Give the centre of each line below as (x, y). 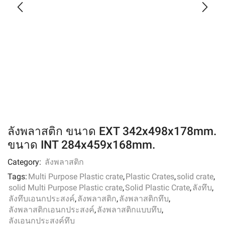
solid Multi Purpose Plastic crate (66, 188)
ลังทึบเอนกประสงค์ (42, 199)
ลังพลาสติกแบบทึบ (129, 210)
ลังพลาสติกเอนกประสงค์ (51, 210)
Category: (25, 162)
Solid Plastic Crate (157, 188)
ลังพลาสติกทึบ (144, 199)
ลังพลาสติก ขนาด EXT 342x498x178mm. (112, 132)
